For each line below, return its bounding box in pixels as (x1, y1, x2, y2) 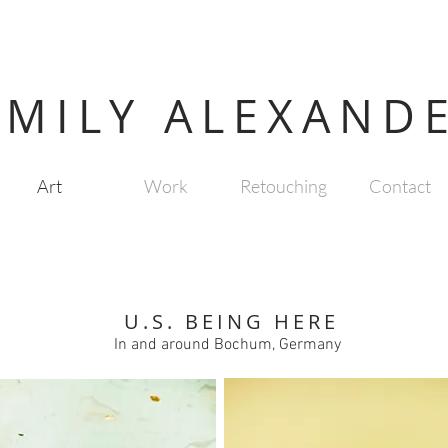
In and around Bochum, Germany (114, 335, 341, 355)
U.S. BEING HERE (124, 308, 339, 335)
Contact (369, 175, 431, 197)
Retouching (239, 175, 327, 197)
